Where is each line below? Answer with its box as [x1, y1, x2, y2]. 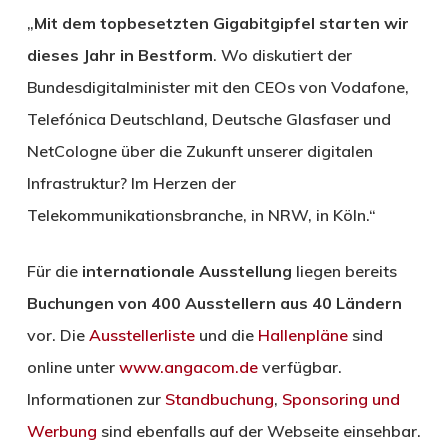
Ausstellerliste [88, 325, 195, 346]
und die [194, 325, 258, 346]
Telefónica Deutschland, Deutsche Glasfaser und [26, 109, 391, 130]
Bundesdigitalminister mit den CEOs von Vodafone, [26, 77, 409, 98]
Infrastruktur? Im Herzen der [26, 173, 236, 194]
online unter [26, 357, 119, 378]
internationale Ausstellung [81, 261, 292, 282]
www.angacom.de [118, 357, 258, 378]
